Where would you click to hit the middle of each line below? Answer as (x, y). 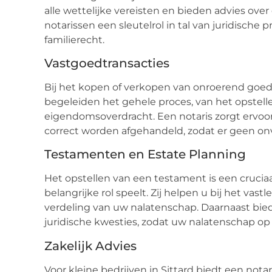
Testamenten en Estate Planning (145, 155)
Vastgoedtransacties (107, 63)
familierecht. (74, 39)
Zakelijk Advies (90, 246)
